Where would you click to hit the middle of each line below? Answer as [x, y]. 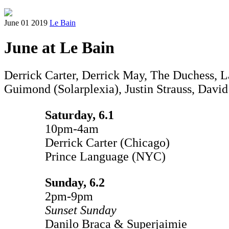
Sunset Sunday [81, 210]
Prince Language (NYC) [105, 156]
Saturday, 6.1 [79, 115]
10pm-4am [72, 129]
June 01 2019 [26, 23]
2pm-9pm [69, 196]
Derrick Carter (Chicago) [107, 142]
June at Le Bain [59, 48]
